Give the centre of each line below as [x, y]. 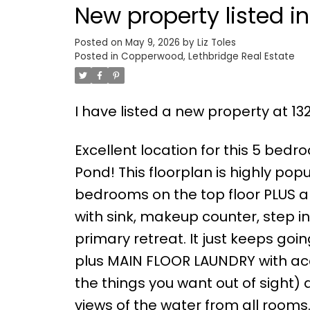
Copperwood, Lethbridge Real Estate [208, 57]
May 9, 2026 [152, 43]
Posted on [100, 43]
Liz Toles [216, 43]
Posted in [96, 57]
